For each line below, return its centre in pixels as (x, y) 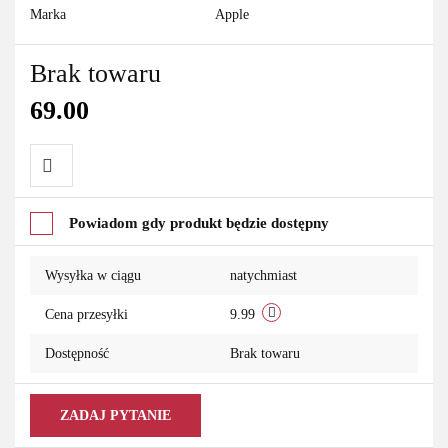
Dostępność (77, 354)
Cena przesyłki (86, 315)
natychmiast (263, 276)
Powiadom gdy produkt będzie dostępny (199, 223)
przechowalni (84, 252)
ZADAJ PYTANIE (115, 416)
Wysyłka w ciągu (93, 276)
